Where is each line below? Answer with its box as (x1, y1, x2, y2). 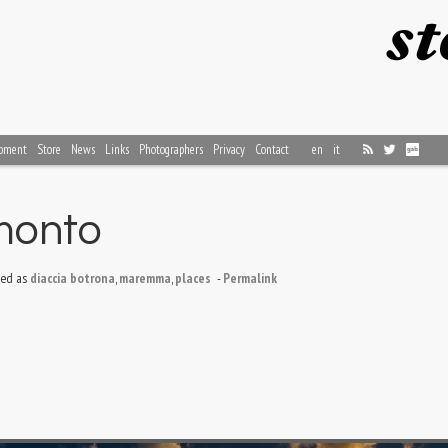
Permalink (223, 268, 277, 287)
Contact (255, 141, 289, 158)
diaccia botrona (30, 268, 115, 287)
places (175, 268, 211, 287)
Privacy (213, 141, 245, 158)
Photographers (139, 141, 203, 158)
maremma (119, 268, 171, 287)
